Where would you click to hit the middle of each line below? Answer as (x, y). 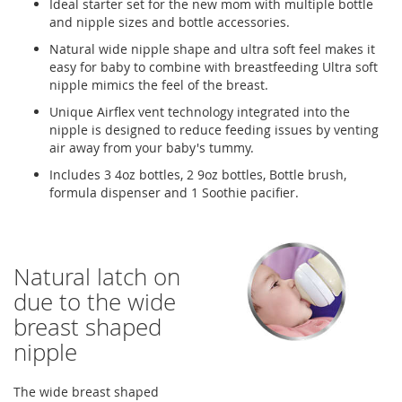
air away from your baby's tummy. (152, 148)
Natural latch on (97, 277)
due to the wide (95, 302)
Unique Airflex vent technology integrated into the (200, 112)
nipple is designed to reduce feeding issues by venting (214, 130)
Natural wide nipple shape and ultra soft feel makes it (212, 49)
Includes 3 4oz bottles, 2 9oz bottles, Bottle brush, (198, 175)
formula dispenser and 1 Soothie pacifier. (174, 192)
